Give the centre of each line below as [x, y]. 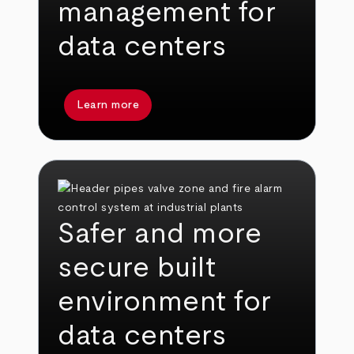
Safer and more [160, 234]
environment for [165, 302]
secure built [137, 268]
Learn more [108, 105]
